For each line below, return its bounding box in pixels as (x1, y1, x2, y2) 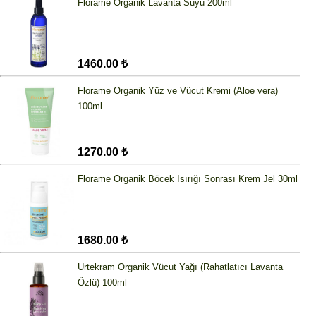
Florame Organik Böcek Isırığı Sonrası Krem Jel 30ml (78, 174, 298, 185)
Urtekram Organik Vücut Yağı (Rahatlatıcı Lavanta (78, 262, 283, 273)
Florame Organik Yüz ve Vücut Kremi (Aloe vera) (78, 85, 278, 97)
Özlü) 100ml (78, 277, 127, 288)
